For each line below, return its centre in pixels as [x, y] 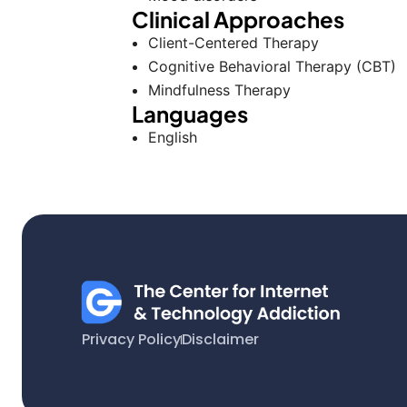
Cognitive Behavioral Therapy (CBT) [272, 66]
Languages [190, 114]
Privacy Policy [131, 339]
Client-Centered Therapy [233, 43]
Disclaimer [220, 339]
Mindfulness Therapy [219, 90]
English [173, 137]
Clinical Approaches [238, 19]
